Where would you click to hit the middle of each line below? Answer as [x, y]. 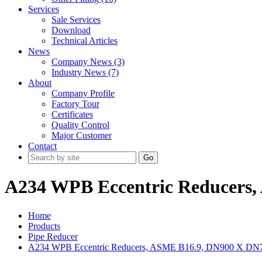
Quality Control [80, 125]
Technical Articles [85, 41]
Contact [42, 146]
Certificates [72, 114]
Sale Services [76, 20]
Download [71, 30]
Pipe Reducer [53, 236]
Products [44, 226]
